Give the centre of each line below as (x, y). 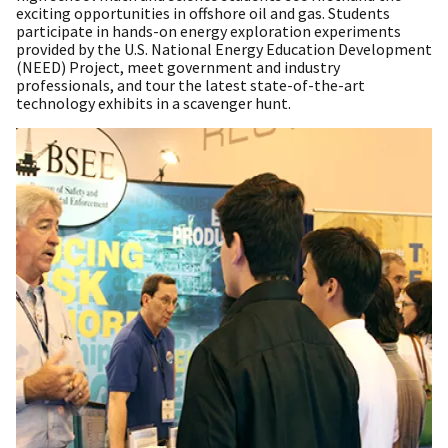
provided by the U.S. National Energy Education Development (224, 49)
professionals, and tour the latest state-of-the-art (190, 85)
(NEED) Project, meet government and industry (178, 67)
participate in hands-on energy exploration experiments (208, 31)
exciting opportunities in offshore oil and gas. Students (203, 13)
